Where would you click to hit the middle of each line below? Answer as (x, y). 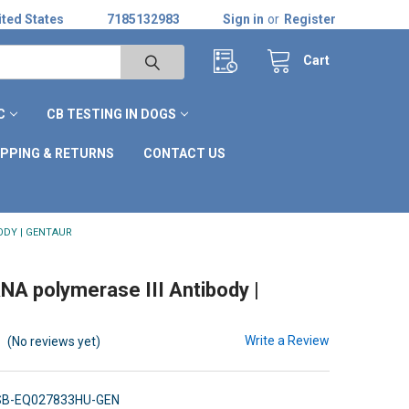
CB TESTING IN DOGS (111, 114)
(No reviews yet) (54, 341)
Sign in (244, 19)
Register (310, 19)
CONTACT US (184, 153)
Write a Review (288, 340)
